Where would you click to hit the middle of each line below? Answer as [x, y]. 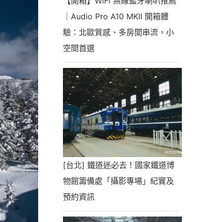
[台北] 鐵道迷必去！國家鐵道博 [119, 165]
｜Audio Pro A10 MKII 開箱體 [116, 16]
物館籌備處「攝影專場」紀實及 [118, 181]
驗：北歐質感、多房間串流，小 [118, 32]
